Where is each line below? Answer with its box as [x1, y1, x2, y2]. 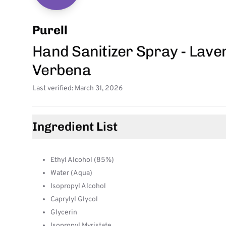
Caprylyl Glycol [50, 195, 98, 204]
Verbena [32, 61, 91, 79]
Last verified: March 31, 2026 [32, 84, 123, 93]
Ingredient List [32, 119, 118, 134]
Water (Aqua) [50, 169, 92, 178]
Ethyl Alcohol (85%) [50, 156, 114, 164]
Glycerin [50, 208, 77, 217]
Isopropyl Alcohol [50, 182, 106, 191]
